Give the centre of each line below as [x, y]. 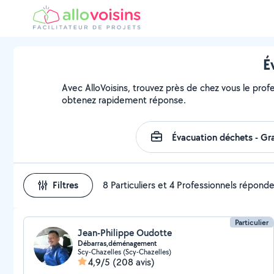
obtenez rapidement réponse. [124, 100]
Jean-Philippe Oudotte [125, 233]
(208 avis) [134, 262]
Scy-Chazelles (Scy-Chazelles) [124, 252]
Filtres [65, 185]
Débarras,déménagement [117, 243]
